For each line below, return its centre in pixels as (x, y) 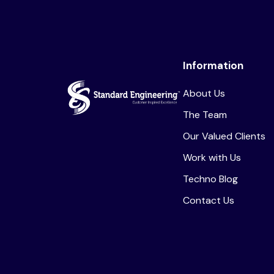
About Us (204, 93)
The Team (205, 114)
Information (213, 65)
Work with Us (212, 157)
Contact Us (208, 200)
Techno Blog (210, 179)
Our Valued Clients (224, 136)
